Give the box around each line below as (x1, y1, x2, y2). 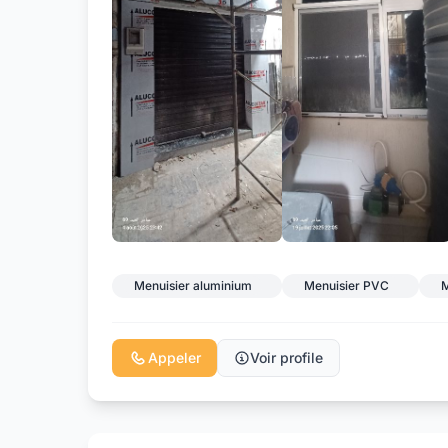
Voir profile (250, 349, 323, 367)
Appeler (148, 349, 201, 367)
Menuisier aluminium (134, 278, 252, 294)
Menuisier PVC (304, 278, 389, 294)
